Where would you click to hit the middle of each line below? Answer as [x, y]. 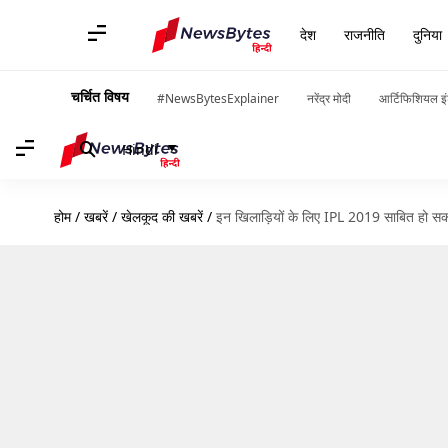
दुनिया [427, 34]
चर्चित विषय [100, 96]
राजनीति [364, 34]
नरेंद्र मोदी [329, 98]
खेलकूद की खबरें [161, 216]
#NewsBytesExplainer [218, 98]
